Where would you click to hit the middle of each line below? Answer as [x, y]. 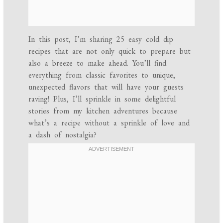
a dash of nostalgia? [63, 135]
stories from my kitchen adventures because [103, 111]
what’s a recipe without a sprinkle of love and [109, 123]
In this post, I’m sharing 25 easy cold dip [101, 39]
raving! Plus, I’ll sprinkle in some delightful [102, 99]
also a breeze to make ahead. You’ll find [98, 63]
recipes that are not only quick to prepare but [110, 51]
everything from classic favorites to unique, [102, 75]
